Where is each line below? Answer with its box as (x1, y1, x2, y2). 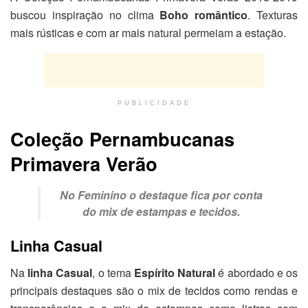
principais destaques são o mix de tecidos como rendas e (10, 282, 298, 298)
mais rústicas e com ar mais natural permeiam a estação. (10, 24, 286, 41)
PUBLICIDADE (117, 99, 191, 107)
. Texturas (247, 6, 298, 23)
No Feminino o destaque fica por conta (59, 187, 263, 203)
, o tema (92, 264, 135, 280)
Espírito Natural (134, 264, 216, 280)
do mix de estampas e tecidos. (82, 203, 240, 220)
